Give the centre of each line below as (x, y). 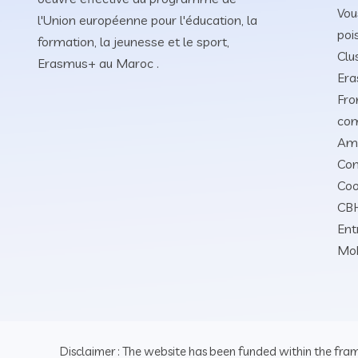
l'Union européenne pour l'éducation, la (147, 20)
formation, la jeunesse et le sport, (133, 41)
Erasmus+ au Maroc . (98, 63)
